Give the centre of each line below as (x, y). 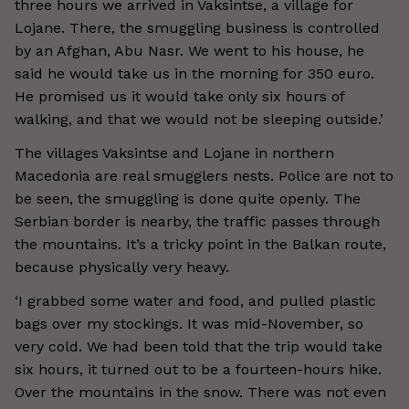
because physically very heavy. (122, 267)
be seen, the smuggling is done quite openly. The (188, 199)
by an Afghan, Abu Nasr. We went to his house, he (189, 51)
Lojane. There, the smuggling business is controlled (197, 28)
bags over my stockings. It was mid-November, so (189, 324)
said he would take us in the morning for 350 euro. (194, 73)
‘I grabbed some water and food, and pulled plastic (195, 301)
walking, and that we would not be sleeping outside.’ (199, 119)
